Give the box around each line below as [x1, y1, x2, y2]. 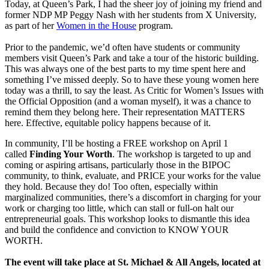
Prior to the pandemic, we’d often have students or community [5, 41, 240, 52]
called [5, 148, 29, 159]
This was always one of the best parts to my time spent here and [5, 63, 246, 74]
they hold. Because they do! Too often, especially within [5, 181, 218, 192]
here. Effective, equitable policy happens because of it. [5, 117, 211, 128]
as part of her [5, 20, 56, 31]
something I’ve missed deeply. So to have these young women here [5, 74, 259, 85]
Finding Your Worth [29, 148, 112, 159]
